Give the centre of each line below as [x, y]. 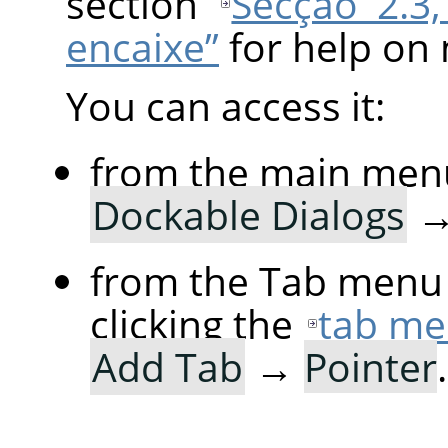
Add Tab [167, 367]
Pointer [370, 367]
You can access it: [225, 106]
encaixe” [142, 47]
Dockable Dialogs [248, 215]
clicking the [196, 324]
